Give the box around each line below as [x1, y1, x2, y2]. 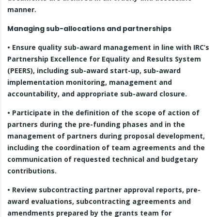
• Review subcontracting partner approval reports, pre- [7, 185, 201, 194]
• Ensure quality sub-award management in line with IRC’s [7, 43, 209, 52]
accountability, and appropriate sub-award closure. [7, 89, 187, 98]
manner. [7, 5, 36, 14]
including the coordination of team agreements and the [7, 143, 205, 152]
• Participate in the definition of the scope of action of [7, 108, 200, 117]
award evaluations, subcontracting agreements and [7, 197, 191, 206]
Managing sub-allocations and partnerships [7, 24, 171, 33]
